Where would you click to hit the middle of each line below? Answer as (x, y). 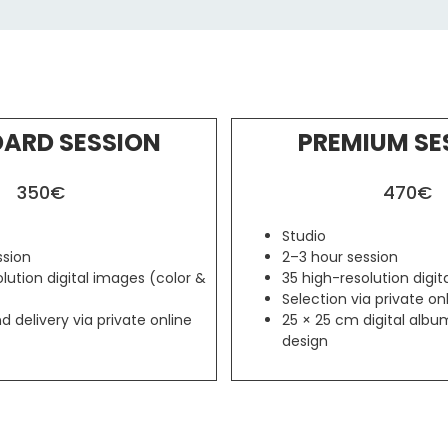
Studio (303, 236)
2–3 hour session (339, 257)
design (304, 341)
